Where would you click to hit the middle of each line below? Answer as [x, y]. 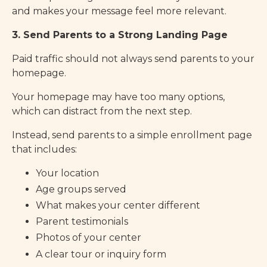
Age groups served [81, 189]
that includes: [44, 149]
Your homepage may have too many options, [118, 97]
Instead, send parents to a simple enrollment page [132, 135]
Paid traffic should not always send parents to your [133, 58]
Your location [67, 173]
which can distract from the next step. [102, 111]
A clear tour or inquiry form [101, 254]
